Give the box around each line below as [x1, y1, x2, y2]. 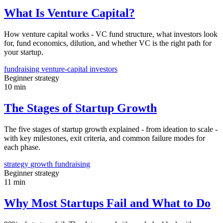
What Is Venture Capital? [4, 6, 135, 20]
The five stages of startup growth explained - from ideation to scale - [4, 124, 218, 133]
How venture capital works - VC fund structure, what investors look [4, 29, 218, 38]
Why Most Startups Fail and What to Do [4, 196, 211, 210]
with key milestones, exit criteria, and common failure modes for [4, 133, 205, 142]
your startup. [4, 47, 43, 56]
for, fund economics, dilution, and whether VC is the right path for [4, 38, 212, 47]
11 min [4, 177, 25, 186]
